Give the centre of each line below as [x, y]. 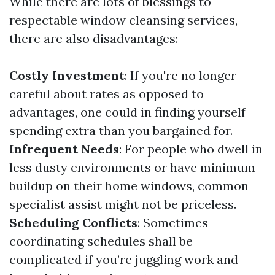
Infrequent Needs [64, 149]
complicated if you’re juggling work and [124, 259]
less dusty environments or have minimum [132, 167]
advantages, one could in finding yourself [127, 112]
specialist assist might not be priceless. [123, 204]
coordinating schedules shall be [101, 241]
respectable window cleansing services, [123, 20]
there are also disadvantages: [94, 38]
